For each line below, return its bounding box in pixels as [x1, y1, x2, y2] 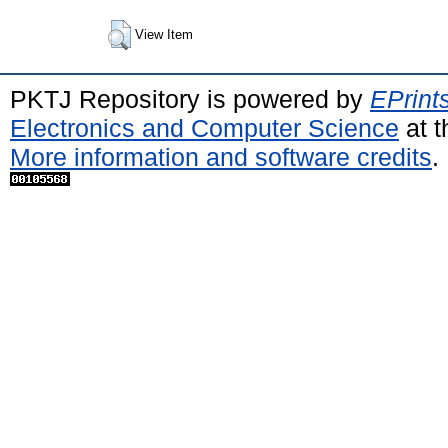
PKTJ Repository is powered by [10, 84, 370, 113]
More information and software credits [10, 142, 432, 171]
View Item [135, 26, 193, 42]
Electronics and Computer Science [10, 113, 399, 142]
